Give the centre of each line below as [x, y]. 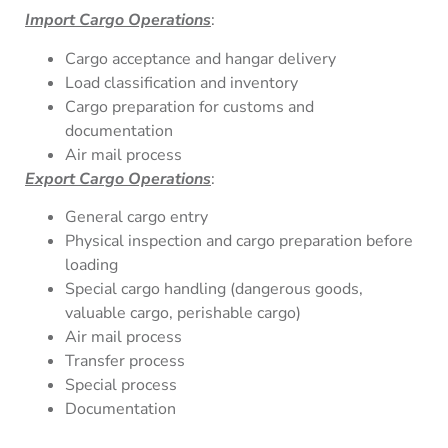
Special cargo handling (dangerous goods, [214, 289]
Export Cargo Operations [118, 178]
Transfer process [125, 361]
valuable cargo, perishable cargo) [183, 313]
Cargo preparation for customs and [189, 106]
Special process [121, 385]
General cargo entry [136, 217]
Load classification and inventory [181, 82]
